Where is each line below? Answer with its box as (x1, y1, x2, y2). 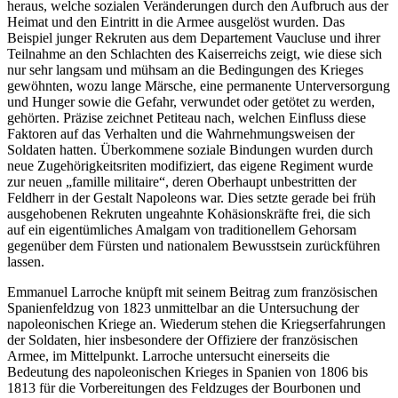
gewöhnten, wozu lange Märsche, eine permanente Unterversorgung (7, 77, 390, 93)
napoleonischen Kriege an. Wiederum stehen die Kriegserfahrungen (7, 315, 386, 331)
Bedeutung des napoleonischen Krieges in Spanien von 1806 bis (7, 363, 368, 379)
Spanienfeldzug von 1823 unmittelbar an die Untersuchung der (7, 299, 359, 315)
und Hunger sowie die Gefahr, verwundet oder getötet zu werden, (7, 93, 375, 109)
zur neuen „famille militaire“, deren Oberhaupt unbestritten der (7, 173, 356, 189)
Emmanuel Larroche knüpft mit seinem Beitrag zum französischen (7, 283, 378, 299)
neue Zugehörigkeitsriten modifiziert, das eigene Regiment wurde (7, 157, 373, 173)
